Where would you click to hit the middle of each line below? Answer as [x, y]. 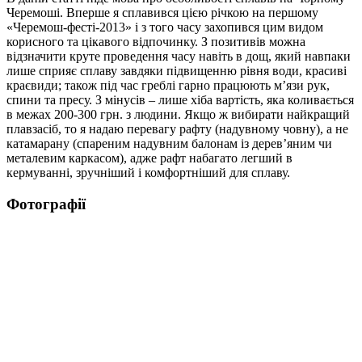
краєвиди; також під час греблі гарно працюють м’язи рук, [168, 85]
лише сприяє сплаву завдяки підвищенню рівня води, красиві [177, 70]
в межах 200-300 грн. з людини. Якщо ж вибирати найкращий [178, 114]
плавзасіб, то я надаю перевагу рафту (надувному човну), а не [177, 128]
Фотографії [46, 204]
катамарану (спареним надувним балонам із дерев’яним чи [169, 143]
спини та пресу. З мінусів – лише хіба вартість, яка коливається [180, 99]
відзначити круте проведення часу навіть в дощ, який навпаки [179, 56]
